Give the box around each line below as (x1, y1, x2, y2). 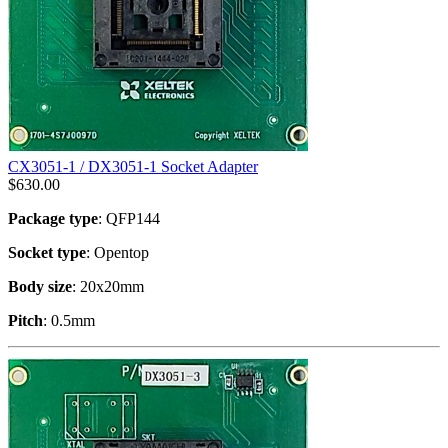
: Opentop (86, 243, 149, 261)
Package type (8, 209, 98, 227)
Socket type (8, 243, 86, 261)
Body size (8, 277, 72, 295)
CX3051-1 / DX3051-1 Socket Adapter (8, 157, 258, 175)
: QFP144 (98, 209, 160, 227)
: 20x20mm (72, 277, 144, 295)
